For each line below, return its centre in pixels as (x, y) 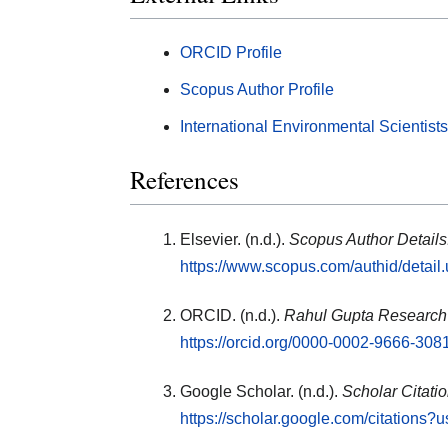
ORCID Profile (231, 52)
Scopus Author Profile (257, 89)
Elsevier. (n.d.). (234, 240)
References (184, 180)
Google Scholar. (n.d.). (261, 392)
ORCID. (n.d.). (232, 316)
